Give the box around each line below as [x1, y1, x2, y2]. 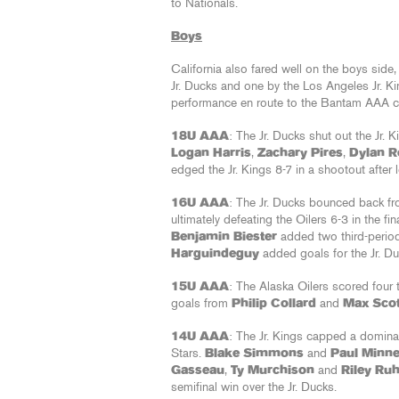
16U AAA [171, 197, 229, 209]
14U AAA [171, 330, 229, 343]
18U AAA [171, 130, 229, 142]
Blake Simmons [205, 347, 304, 360]
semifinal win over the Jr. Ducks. [171, 381, 337, 394]
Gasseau [171, 364, 224, 377]
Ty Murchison [231, 364, 314, 377]
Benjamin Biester [171, 231, 277, 243]
